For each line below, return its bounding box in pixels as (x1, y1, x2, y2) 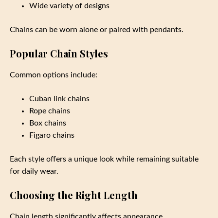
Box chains (29, 119, 66, 127)
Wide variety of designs (29, 2, 109, 10)
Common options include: (10, 71, 97, 79)
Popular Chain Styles (10, 47, 108, 60)
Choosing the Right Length (10, 188, 138, 202)
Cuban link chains (29, 95, 90, 103)
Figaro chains (29, 131, 74, 140)
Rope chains (29, 107, 70, 115)
